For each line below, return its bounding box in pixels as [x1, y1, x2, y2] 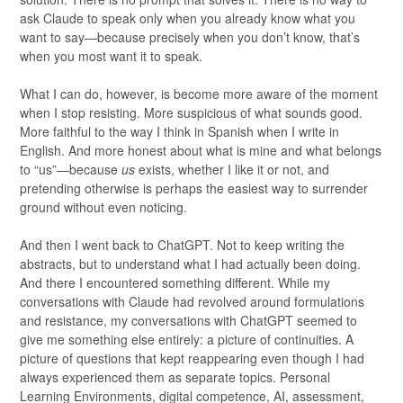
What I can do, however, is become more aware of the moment [20, 85, 378, 103]
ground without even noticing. [20, 198, 187, 217]
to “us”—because [20, 160, 121, 179]
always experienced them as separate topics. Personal [20, 368, 330, 387]
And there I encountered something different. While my [20, 273, 330, 292]
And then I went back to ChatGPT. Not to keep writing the [20, 236, 345, 255]
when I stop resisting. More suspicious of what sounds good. [20, 103, 363, 122]
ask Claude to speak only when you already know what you [20, 9, 355, 28]
